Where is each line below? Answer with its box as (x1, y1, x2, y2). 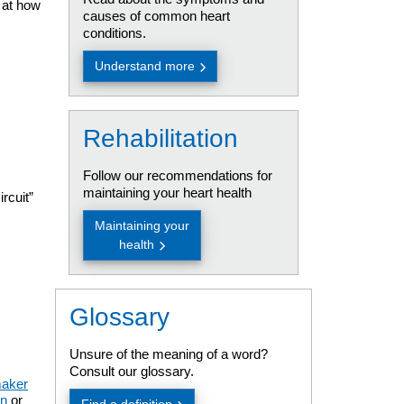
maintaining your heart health (82, 185, 252, 200)
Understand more (94, 59, 195, 73)
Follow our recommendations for (82, 168, 272, 183)
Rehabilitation (82, 124, 238, 152)
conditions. (82, 25, 146, 41)
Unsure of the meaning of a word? (69, 346, 268, 362)
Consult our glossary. (69, 363, 194, 379)
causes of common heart (82, 8, 230, 23)
